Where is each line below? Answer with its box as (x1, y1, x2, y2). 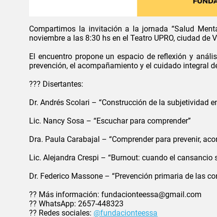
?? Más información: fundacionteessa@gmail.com (29, 189, 202, 199)
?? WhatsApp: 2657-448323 (29, 199, 124, 208)
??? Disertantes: (29, 79, 84, 89)
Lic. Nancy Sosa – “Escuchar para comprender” (29, 116, 191, 125)
